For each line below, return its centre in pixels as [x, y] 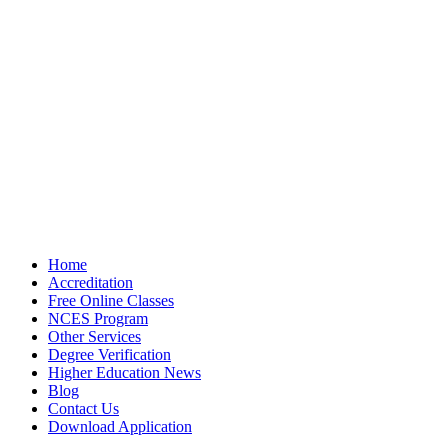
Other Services [94, 336]
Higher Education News [124, 372]
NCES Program [98, 318]
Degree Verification [109, 354]
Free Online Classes [111, 300]
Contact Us [83, 408]
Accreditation [90, 282]
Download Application [120, 426]
